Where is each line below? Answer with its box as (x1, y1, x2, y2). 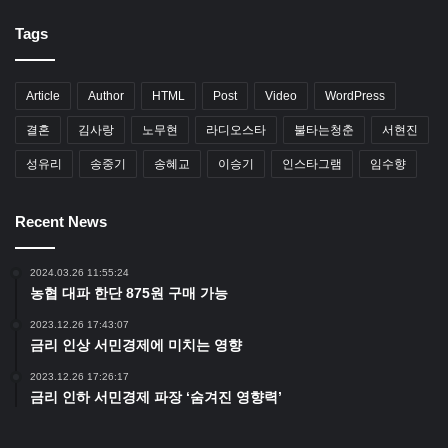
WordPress (325, 89, 385, 104)
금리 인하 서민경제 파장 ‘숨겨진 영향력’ (30, 389, 282, 406)
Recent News (15, 213, 107, 231)
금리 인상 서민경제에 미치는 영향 (30, 337, 242, 354)
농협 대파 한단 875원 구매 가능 (30, 285, 228, 302)
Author (88, 89, 124, 104)
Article (26, 89, 60, 104)
